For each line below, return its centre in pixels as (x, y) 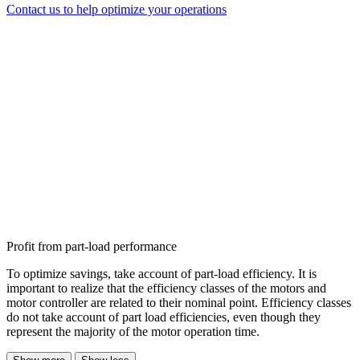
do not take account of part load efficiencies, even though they (164, 317)
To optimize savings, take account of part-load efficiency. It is (162, 274)
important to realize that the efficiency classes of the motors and (166, 288)
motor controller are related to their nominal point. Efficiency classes (179, 303)
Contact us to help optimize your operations (117, 10)
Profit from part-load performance (92, 247)
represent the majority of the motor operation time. (133, 332)
